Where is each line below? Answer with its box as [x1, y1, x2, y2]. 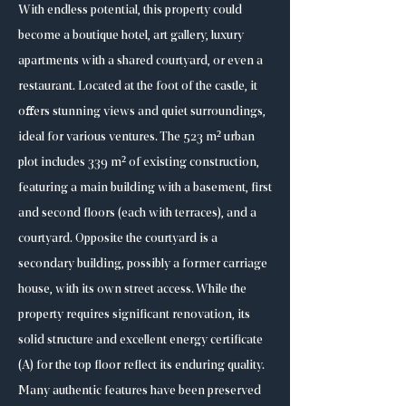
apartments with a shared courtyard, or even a [18, 52, 263, 71]
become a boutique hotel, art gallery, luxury [18, 26, 244, 45]
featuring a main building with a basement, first [18, 179, 272, 198]
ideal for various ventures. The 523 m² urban [18, 128, 255, 147]
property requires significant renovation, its [18, 305, 250, 324]
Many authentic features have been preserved [18, 382, 261, 401]
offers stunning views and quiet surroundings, [18, 102, 266, 121]
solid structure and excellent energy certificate [18, 331, 263, 350]
